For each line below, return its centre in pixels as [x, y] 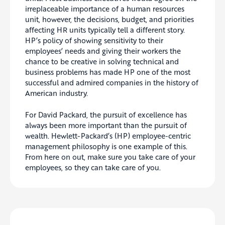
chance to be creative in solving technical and [102, 62]
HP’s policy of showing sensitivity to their [94, 40]
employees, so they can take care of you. [93, 167]
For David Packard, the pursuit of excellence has [106, 114]
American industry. [57, 93]
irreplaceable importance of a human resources [105, 9]
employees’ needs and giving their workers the [103, 51]
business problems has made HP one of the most [108, 72]
